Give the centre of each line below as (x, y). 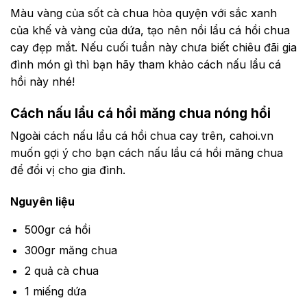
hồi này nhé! (42, 81)
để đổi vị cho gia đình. (68, 170)
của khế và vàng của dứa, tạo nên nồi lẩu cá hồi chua (150, 30)
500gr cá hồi (57, 230)
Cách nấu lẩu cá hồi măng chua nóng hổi (140, 113)
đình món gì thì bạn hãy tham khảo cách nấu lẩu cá (146, 64)
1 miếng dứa (55, 292)
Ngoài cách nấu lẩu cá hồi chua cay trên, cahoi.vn (142, 136)
